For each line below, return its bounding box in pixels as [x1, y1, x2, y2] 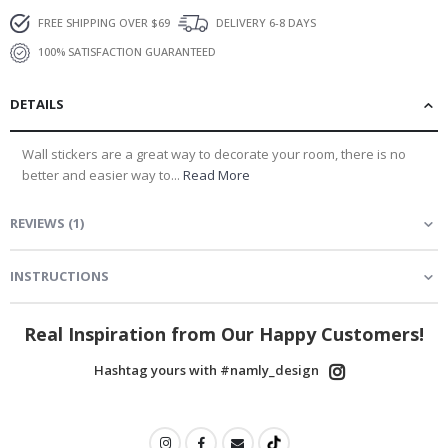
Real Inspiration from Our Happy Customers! [24, 321, 424, 346]
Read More [183, 165, 250, 184]
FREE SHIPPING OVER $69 [35, 14, 170, 30]
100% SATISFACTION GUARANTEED [35, 43, 216, 59]
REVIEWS [10, 213, 65, 232]
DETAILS [10, 94, 64, 113]
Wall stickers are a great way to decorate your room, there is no [22, 144, 406, 163]
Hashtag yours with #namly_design [93, 360, 319, 379]
